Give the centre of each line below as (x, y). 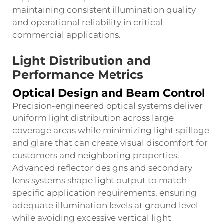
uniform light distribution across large (93, 118)
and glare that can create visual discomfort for (110, 143)
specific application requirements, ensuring (105, 193)
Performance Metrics (78, 74)
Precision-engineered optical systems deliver (108, 106)
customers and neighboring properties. (96, 155)
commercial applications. (67, 35)
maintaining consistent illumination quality (104, 10)
